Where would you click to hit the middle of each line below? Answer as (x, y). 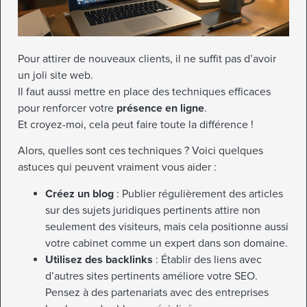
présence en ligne (160, 109)
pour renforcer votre (67, 109)
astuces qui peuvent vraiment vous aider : (117, 168)
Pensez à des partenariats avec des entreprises (157, 292)
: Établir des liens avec (207, 259)
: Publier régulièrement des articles (198, 194)
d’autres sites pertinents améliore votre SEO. (151, 276)
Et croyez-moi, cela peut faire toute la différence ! (136, 125)
